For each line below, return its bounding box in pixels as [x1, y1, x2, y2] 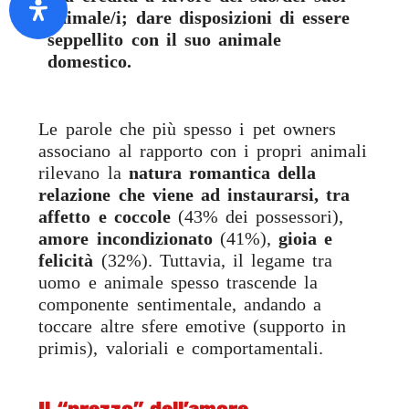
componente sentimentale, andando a [38, 294, 322, 315]
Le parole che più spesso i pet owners [38, 119, 336, 140]
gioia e [278, 228, 333, 249]
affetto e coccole [38, 206, 171, 227]
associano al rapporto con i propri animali [38, 141, 367, 162]
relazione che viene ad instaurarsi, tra [38, 184, 351, 205]
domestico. [47, 51, 132, 72]
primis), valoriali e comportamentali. [38, 338, 324, 359]
